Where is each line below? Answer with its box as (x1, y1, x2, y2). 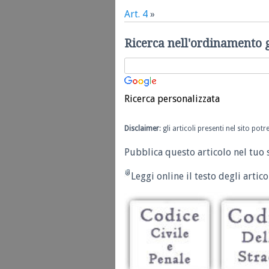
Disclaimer (124, 124, 159, 133)
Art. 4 (124, 8, 148, 20)
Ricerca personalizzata (124, 93, 220, 105)
